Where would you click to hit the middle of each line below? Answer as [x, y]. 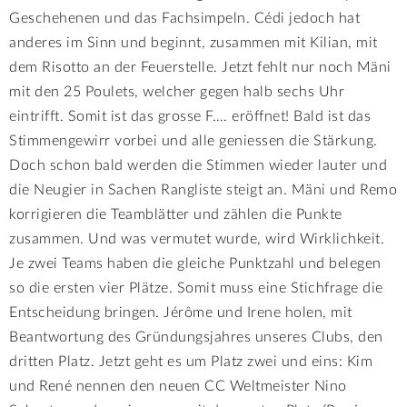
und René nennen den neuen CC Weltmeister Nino [178, 386]
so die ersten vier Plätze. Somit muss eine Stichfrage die [196, 288]
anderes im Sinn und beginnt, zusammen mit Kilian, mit [194, 42]
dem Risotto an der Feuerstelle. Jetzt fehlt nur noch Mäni [200, 67]
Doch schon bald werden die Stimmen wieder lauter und [198, 165]
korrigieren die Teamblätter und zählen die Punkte [176, 214]
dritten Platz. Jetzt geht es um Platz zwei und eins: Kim [191, 361]
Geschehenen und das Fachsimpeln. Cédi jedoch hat [184, 18]
